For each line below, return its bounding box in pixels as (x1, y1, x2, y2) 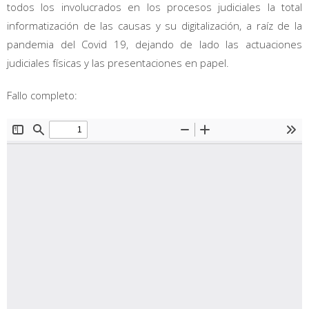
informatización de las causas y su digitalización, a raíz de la (7, 18, 302, 32)
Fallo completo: (7, 88, 77, 102)
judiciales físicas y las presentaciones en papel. (7, 55, 229, 70)
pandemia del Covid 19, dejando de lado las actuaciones (7, 37, 302, 51)
